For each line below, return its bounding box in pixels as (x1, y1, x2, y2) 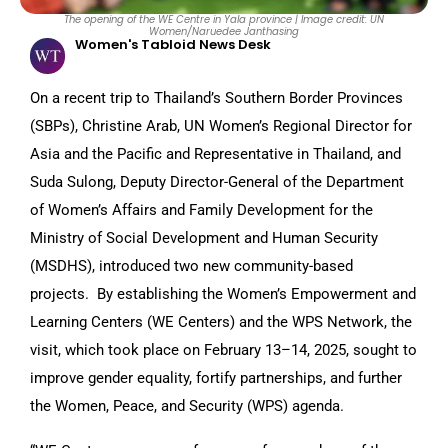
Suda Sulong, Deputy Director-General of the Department (30, 172, 404, 191)
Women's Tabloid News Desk (75, 35, 271, 55)
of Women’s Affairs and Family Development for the (30, 200, 373, 219)
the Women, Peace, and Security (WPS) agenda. (30, 396, 344, 415)
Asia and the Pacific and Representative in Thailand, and (30, 144, 401, 163)
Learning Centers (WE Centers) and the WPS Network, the (30, 312, 412, 331)
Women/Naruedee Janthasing (149, 24, 299, 40)
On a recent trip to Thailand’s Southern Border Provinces (30, 88, 403, 107)
